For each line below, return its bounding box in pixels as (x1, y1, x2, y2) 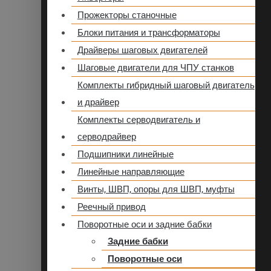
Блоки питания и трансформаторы (77, 27, 220, 39)
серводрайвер (77, 131, 136, 143)
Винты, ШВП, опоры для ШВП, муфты (77, 184, 235, 195)
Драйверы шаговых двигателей (77, 45, 207, 56)
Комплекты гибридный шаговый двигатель (77, 80, 255, 91)
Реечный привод (77, 201, 146, 213)
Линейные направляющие (77, 166, 184, 178)
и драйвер (77, 97, 119, 108)
